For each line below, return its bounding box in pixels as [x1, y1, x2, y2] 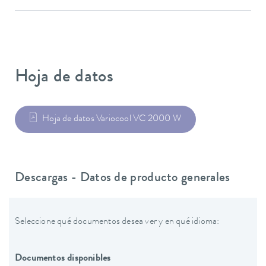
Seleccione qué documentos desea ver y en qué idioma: [15, 217, 220, 227]
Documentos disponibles [15, 254, 111, 264]
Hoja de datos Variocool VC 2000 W [42, 114, 181, 124]
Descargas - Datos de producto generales [15, 172, 230, 186]
